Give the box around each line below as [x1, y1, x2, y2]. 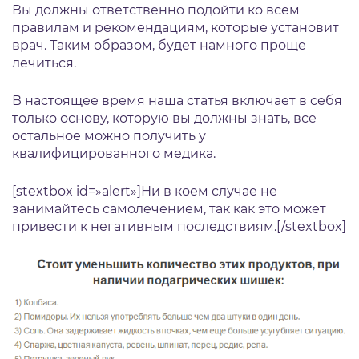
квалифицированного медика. [12, 145, 216, 161]
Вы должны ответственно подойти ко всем [12, 2, 300, 18]
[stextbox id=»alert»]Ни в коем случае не [12, 183, 277, 199]
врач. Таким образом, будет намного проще [12, 37, 306, 53]
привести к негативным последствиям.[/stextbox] [12, 218, 346, 234]
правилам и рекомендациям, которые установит [12, 19, 339, 35]
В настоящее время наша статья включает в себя [12, 92, 342, 108]
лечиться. [12, 54, 76, 71]
